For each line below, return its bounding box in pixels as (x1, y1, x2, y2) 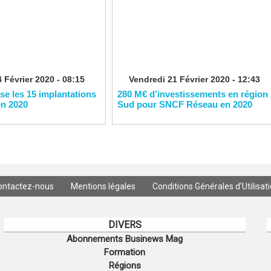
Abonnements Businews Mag (67, 233, 183, 245)
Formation (104, 247, 145, 258)
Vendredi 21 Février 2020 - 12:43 (128, 74, 260, 84)
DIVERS (108, 219, 142, 231)
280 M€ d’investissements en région (117, 89, 268, 99)
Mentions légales (70, 181, 137, 192)
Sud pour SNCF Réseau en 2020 (117, 99, 252, 109)
